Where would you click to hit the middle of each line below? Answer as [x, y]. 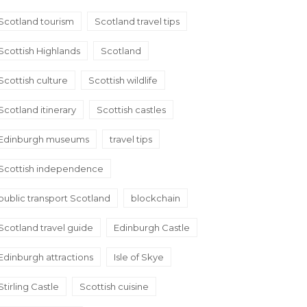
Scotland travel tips [137, 21]
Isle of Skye [139, 257]
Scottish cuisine [114, 286]
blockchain [156, 198]
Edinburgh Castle [152, 228]
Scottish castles [131, 110]
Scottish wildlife [123, 80]
